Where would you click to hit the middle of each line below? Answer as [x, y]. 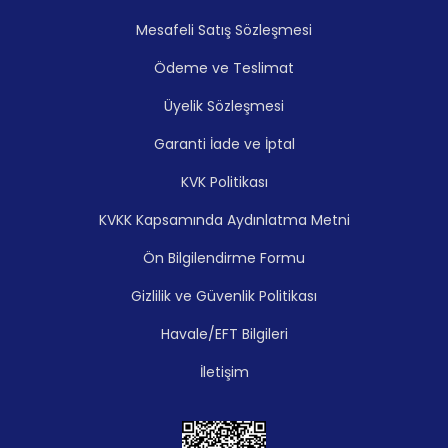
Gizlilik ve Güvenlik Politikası [224, 295]
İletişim [224, 371]
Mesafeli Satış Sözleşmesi [224, 29]
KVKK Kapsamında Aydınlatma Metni [224, 219]
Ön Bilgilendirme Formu [224, 257]
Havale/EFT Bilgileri [224, 333]
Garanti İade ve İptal [224, 143]
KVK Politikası [224, 181]
